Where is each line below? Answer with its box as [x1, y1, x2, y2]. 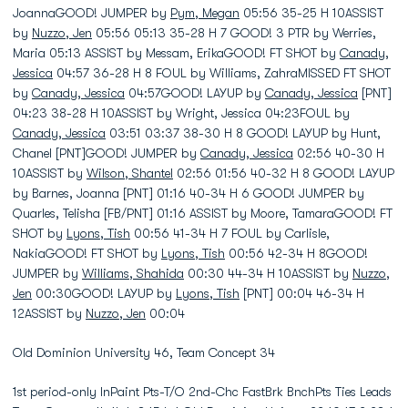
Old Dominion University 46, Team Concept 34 [13, 345, 275, 360]
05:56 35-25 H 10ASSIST [240, 5, 383, 20]
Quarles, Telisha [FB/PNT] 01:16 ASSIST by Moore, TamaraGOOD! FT [13, 206, 393, 220]
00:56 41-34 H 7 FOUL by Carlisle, [130, 226, 330, 240]
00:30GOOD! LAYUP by [32, 286, 176, 301]
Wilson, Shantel [87, 166, 173, 180]
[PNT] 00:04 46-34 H [240, 286, 364, 301]
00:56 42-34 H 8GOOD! [225, 246, 368, 260]
